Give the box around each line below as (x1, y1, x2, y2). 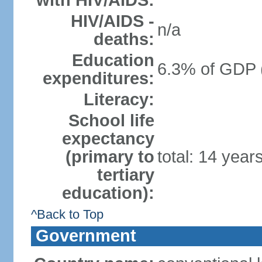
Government (35, 226, 136, 245)
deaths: (93, 30, 154, 49)
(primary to (65, 147, 154, 166)
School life (68, 111, 154, 130)
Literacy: (83, 90, 154, 109)
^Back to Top (30, 207, 104, 222)
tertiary (96, 166, 154, 184)
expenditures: (42, 69, 154, 88)
